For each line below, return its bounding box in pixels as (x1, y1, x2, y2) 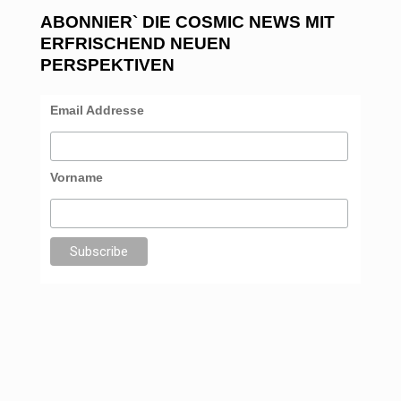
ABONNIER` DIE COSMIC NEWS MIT (39, 13, 335, 32)
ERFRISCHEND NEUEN (39, 34, 231, 54)
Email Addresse (49, 103, 144, 118)
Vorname (49, 169, 103, 184)
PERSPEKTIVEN (39, 55, 175, 75)
